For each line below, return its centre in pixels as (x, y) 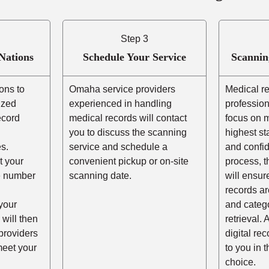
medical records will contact (128, 118)
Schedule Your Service (134, 57)
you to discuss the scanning (128, 132)
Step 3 (134, 38)
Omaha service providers (122, 89)
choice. (241, 262)
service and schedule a (118, 147)
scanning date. (100, 175)
